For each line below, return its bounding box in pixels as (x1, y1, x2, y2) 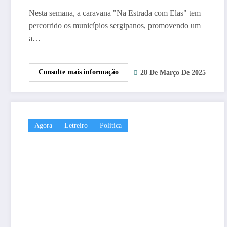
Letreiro (64, 121, 88, 129)
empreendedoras (29, 4, 101, 15)
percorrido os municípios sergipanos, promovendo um (29, 21, 201, 30)
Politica (100, 121, 122, 129)
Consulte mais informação (39, 68, 119, 76)
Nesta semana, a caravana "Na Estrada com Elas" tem (29, 8, 201, 17)
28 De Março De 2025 (140, 69, 206, 77)
